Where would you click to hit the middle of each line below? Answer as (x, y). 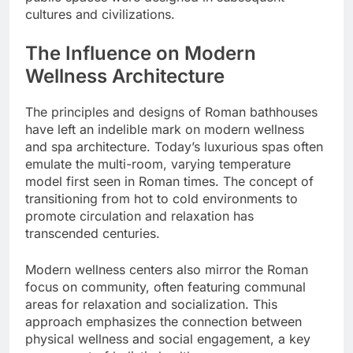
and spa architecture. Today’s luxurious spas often (174, 146)
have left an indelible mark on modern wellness (165, 129)
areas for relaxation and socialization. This (151, 304)
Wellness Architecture (125, 76)
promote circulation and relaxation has (139, 216)
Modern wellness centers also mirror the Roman (167, 269)
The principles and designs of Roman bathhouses (171, 111)
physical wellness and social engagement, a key (168, 338)
